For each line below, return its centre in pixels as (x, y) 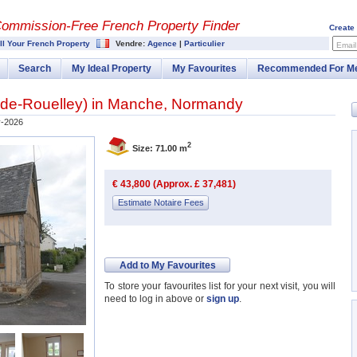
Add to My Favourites (167, 265)
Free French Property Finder (155, 26)
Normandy (207, 104)
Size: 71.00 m (160, 148)
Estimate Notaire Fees (161, 202)
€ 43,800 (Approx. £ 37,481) (174, 184)
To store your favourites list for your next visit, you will (220, 286)
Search (35, 69)
